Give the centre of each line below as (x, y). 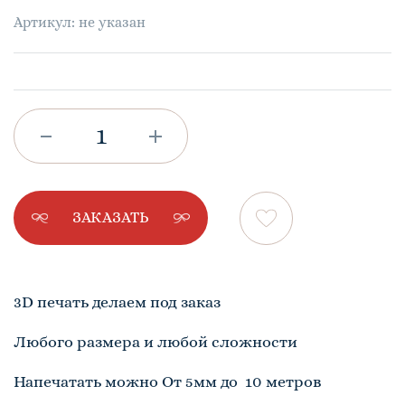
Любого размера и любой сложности (155, 342)
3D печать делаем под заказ (117, 302)
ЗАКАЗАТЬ (111, 218)
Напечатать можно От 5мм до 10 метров (168, 382)
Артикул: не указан (80, 23)
